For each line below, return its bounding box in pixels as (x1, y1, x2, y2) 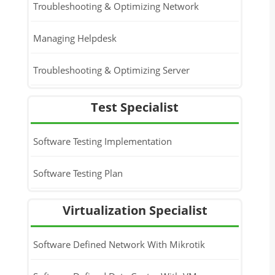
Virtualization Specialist (62, 202, 207, 219)
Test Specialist (91, 99, 179, 115)
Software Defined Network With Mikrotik (33, 238, 205, 250)
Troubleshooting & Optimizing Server (33, 63, 190, 76)
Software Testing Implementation (33, 134, 172, 147)
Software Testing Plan (33, 166, 123, 179)
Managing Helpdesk (33, 31, 117, 44)
